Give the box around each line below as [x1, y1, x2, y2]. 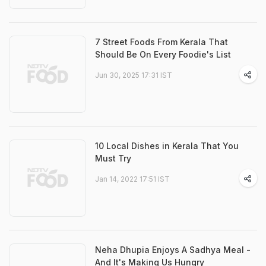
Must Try [95, 153, 131, 164]
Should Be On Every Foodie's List [95, 49, 231, 60]
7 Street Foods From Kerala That [95, 37, 228, 47]
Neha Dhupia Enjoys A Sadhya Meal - [95, 245, 251, 255]
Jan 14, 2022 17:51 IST [95, 175, 170, 184]
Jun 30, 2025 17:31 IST [95, 71, 172, 80]
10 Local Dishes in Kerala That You [95, 141, 239, 151]
